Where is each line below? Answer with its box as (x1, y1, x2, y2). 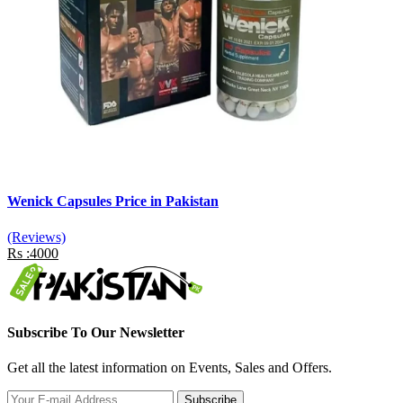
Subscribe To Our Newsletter (7, 324, 184, 340)
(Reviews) (7, 228, 66, 245)
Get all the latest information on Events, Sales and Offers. (7, 360, 332, 376)
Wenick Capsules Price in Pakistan (7, 193, 219, 210)
